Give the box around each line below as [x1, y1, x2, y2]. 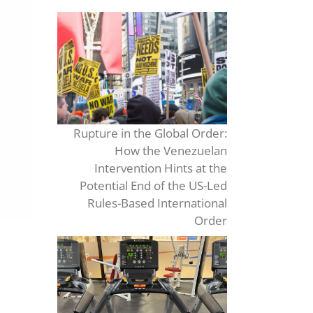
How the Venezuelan [114, 143, 227, 159]
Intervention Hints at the [94, 160, 227, 177]
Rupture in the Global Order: [73, 125, 227, 142]
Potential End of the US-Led [79, 177, 227, 194]
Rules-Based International [87, 195, 227, 212]
